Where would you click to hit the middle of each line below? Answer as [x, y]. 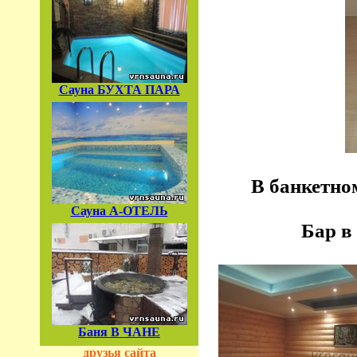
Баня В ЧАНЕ [119, 331]
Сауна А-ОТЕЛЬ [119, 210]
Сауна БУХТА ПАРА [119, 89]
